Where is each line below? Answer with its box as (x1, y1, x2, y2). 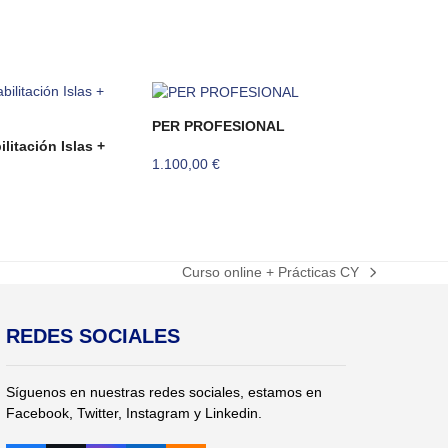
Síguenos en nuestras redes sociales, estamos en (6, 383, 322, 400)
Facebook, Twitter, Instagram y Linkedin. (6, 404, 262, 421)
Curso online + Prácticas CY (182, 264, 360, 280)
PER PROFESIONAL (152, 117, 285, 134)
